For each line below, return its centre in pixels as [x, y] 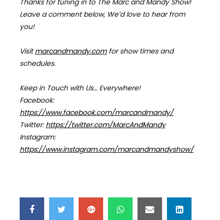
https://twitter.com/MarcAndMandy [106, 124]
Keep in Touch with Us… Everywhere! [80, 88]
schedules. [38, 63]
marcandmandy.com [71, 51]
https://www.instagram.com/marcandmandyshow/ [107, 149]
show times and [147, 51]
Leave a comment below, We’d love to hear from [102, 14]
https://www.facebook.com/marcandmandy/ [96, 112]
